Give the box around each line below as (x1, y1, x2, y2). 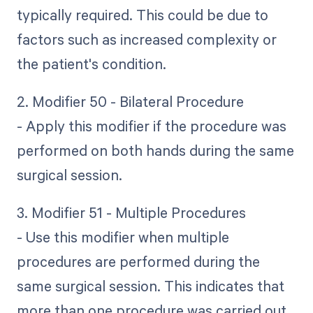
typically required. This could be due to (16, 4, 268, 24)
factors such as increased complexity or (16, 29, 277, 49)
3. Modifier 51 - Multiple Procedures (16, 203, 246, 223)
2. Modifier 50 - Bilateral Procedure (16, 91, 244, 111)
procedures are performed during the (16, 252, 260, 272)
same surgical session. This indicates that (16, 276, 284, 296)
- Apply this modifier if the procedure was (16, 115, 286, 136)
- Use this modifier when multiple (16, 227, 229, 247)
